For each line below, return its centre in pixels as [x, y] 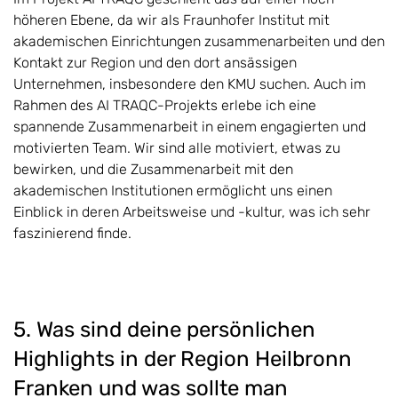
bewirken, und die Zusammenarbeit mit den [153, 169]
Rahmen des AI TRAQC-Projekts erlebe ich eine [165, 105]
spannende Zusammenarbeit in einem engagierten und [190, 126]
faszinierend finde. [72, 233]
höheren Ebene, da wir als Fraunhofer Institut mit [171, 20]
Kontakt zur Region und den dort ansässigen [155, 62]
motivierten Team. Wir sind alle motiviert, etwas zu [177, 147]
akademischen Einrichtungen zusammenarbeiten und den [199, 41]
